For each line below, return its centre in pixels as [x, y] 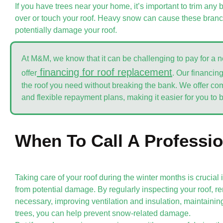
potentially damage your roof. [66, 30]
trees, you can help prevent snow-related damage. [103, 213]
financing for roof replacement [106, 72]
